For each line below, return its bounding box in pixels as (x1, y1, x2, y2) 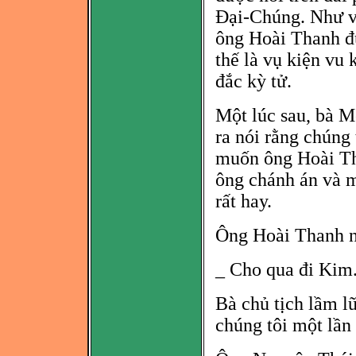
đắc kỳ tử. (215, 71, 292, 92)
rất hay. (215, 191, 273, 212)
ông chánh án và (215, 169, 342, 191)
